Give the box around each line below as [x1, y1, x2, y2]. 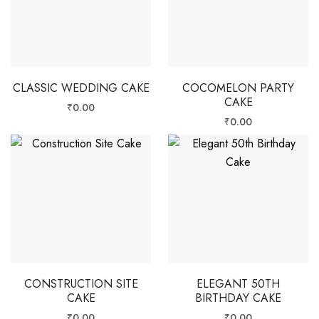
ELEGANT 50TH [197, 276, 280, 292]
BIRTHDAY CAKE [195, 290, 281, 306]
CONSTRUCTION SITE [23, 276, 138, 292]
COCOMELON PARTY [182, 80, 294, 96]
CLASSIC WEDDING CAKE [12, 80, 150, 96]
